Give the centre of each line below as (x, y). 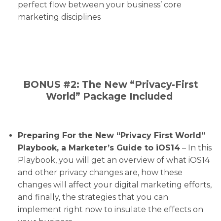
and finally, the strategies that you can (93, 197)
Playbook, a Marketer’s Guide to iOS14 (99, 148)
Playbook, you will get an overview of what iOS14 (113, 160)
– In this (196, 148)
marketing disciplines (59, 17)
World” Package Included (110, 96)
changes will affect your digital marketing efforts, (114, 185)
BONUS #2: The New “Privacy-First (110, 85)
